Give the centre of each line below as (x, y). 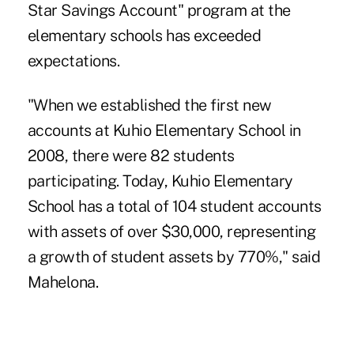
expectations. (73, 60)
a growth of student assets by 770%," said (174, 256)
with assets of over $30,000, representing (171, 231)
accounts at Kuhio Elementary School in (164, 130)
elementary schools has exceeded (144, 35)
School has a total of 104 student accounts (174, 206)
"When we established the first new (149, 105)
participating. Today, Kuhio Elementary (160, 181)
